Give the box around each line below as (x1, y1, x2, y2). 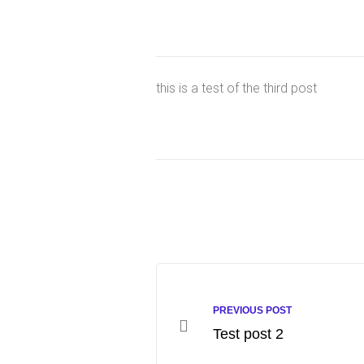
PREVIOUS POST (213, 305, 292, 317)
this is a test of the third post (156, 80, 317, 97)
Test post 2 (213, 326, 284, 343)
